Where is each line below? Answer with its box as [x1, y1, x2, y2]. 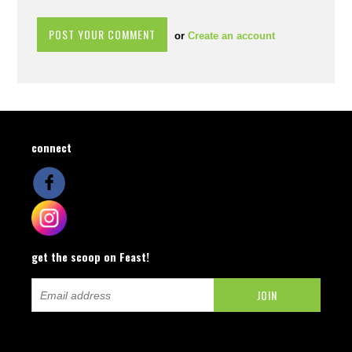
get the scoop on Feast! [31, 248, 150, 266]
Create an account [188, 30, 276, 42]
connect [31, 139, 72, 156]
